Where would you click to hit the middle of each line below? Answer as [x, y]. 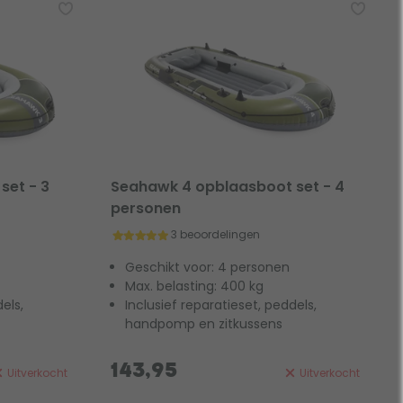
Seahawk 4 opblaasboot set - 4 [227, 187]
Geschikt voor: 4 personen [207, 267]
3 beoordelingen [216, 234]
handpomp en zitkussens [203, 323]
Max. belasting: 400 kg [194, 286]
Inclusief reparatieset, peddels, [220, 304]
